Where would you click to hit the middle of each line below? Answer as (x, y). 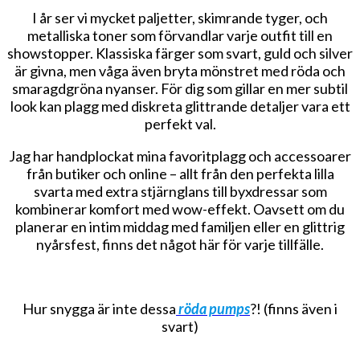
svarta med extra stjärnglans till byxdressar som (180, 191)
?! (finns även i (294, 308)
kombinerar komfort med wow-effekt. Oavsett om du (180, 209)
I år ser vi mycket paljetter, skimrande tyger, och (180, 17)
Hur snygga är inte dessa (99, 308)
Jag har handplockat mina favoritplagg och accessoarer (180, 155)
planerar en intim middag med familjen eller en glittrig (180, 226)
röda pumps (213, 308)
